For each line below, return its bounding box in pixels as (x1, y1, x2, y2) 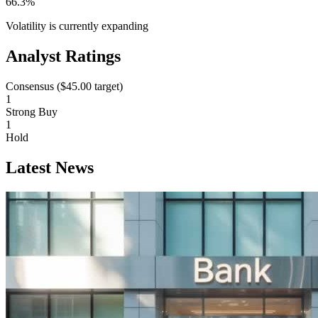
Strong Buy (6, 105, 57, 118)
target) (92, 79, 123, 92)
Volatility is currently (6, 20, 99, 33)
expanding (102, 20, 148, 33)
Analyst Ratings (6, 47, 121, 66)
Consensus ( (6, 79, 60, 92)
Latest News (6, 158, 94, 177)
